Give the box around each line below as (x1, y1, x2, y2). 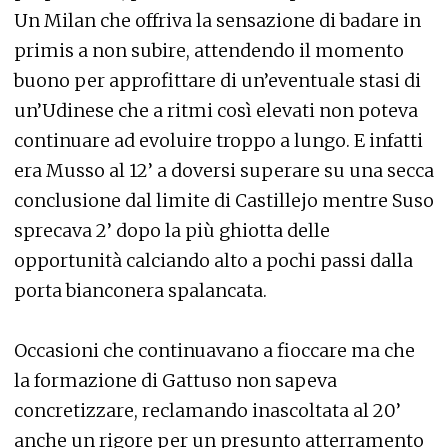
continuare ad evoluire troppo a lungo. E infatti (14, 129, 423, 152)
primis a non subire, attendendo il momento (14, 39, 404, 62)
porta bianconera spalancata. (14, 279, 267, 302)
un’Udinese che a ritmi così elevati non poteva (14, 99, 418, 122)
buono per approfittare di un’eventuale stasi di (14, 69, 421, 92)
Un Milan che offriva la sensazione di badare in (14, 9, 421, 32)
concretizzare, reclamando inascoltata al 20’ (14, 399, 401, 422)
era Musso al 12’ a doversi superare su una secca (14, 159, 434, 182)
